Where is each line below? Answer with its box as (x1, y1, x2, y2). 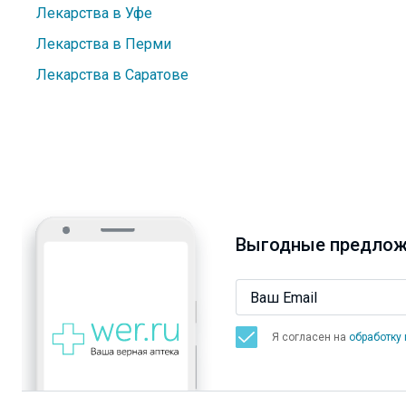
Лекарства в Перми (36, 35, 171, 53)
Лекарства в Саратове (36, 66, 188, 83)
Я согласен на (272, 331, 349, 343)
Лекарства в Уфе (36, 5, 152, 22)
